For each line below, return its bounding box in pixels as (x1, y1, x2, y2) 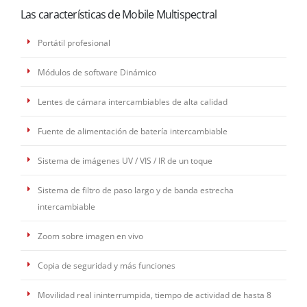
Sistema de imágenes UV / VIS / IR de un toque (38, 155, 212, 167)
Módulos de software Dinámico (38, 66, 156, 78)
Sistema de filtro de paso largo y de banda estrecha (38, 184, 234, 196)
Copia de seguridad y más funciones (38, 260, 175, 271)
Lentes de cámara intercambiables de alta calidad (38, 96, 228, 108)
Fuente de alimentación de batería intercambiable (38, 125, 228, 137)
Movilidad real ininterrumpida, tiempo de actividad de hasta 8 (38, 289, 271, 301)
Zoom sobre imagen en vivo (38, 230, 143, 242)
